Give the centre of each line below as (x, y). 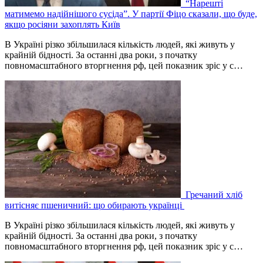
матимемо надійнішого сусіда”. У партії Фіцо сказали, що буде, (131, 14)
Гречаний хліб (213, 194)
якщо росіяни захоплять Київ (63, 24)
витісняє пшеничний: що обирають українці (95, 205)
